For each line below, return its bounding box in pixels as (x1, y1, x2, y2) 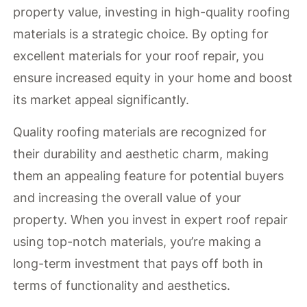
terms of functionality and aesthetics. (13, 278, 231, 293)
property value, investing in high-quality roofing (13, 5, 291, 20)
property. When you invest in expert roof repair (13, 212, 288, 227)
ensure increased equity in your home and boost (13, 71, 293, 86)
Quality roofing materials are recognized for (13, 124, 267, 139)
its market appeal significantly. (13, 93, 190, 108)
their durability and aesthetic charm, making (13, 146, 269, 161)
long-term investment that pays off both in (13, 256, 264, 271)
